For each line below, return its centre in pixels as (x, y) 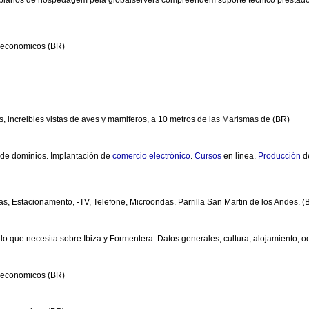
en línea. (240, 156)
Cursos (208, 156)
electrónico (170, 156)
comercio (130, 156)
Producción (279, 156)
